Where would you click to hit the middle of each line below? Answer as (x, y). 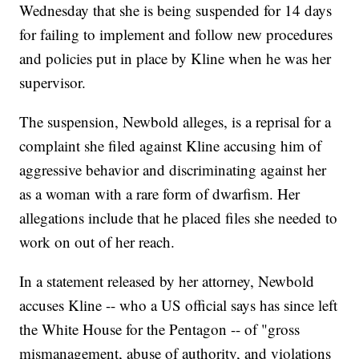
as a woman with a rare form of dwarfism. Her (160, 194)
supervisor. (53, 83)
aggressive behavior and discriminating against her (173, 170)
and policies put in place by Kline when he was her (175, 58)
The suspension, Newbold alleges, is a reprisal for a (175, 122)
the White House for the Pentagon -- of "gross (160, 329)
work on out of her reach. (97, 242)
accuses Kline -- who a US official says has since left (179, 305)
